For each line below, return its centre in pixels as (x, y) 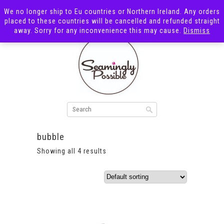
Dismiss (197, 30)
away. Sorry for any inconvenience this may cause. (99, 30)
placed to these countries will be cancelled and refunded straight (112, 21)
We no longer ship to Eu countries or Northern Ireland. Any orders (112, 11)
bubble (51, 136)
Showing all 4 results (72, 151)
